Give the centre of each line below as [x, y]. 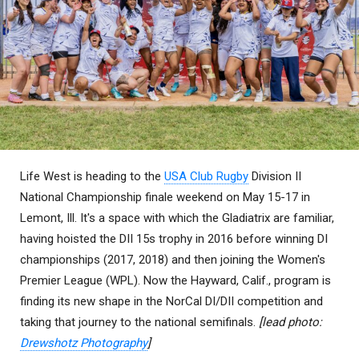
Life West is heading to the [92, 177]
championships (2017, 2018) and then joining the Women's [173, 260]
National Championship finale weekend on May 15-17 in [165, 198]
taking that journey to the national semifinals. [139, 323]
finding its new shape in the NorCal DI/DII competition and [171, 302]
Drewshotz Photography [84, 343]
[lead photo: [290, 323]
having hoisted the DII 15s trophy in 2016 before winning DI [174, 239]
